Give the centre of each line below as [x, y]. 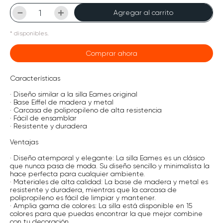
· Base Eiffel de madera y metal [62, 102]
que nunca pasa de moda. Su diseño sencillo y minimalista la [110, 166]
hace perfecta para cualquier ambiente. [77, 174]
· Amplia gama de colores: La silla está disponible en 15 [101, 206]
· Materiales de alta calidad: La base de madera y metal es [109, 182]
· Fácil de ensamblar [43, 118]
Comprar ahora [111, 53]
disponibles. [31, 33]
